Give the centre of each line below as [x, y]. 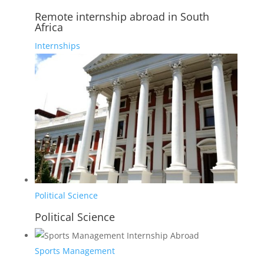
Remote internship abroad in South [122, 17]
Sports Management [75, 251]
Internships [57, 46]
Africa [49, 27]
